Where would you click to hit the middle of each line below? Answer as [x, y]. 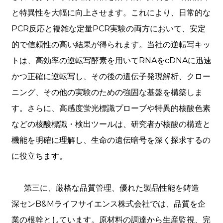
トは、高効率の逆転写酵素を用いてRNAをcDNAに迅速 [111, 61]
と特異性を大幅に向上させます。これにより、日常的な [111, 13]
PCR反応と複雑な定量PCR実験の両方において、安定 [108, 29]
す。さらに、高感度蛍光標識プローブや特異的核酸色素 [111, 109]
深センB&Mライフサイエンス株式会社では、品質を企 [108, 204]
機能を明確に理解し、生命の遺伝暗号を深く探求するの [111, 140]
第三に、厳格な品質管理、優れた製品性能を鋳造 [111, 188]
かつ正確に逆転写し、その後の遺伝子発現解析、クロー [111, 77]
